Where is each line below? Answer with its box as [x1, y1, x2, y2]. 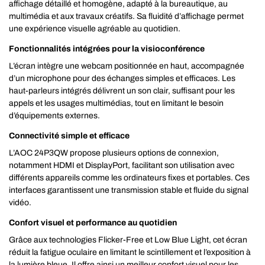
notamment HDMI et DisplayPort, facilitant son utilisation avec [9, 161, 234, 170]
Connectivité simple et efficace [9, 131, 130, 140]
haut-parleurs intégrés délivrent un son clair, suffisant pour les [9, 86, 235, 95]
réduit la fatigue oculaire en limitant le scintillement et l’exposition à [9, 248, 251, 257]
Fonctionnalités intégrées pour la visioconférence [9, 44, 205, 53]
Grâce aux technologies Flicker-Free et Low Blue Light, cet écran [9, 235, 247, 244]
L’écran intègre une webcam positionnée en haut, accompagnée [9, 62, 244, 70]
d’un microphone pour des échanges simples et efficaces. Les [9, 74, 235, 83]
